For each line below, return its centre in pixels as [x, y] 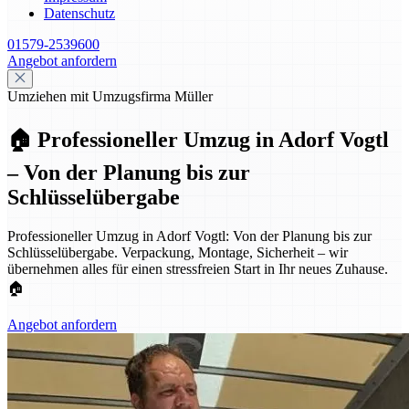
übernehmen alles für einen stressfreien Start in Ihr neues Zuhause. [198, 268]
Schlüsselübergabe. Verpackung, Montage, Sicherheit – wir [178, 252]
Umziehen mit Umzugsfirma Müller [110, 96]
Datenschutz [79, 13]
